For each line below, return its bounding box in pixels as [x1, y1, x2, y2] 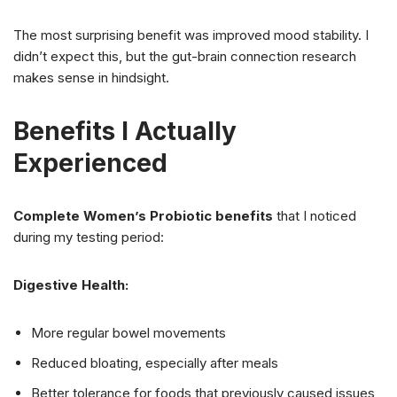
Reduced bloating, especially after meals [31, 354, 278, 372]
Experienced [13, 148, 167, 179]
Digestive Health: [13, 276, 128, 294]
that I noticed [273, 207, 356, 225]
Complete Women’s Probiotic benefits [13, 207, 273, 225]
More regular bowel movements [31, 324, 226, 342]
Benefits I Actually [13, 116, 237, 147]
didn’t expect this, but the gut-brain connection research [13, 48, 356, 66]
